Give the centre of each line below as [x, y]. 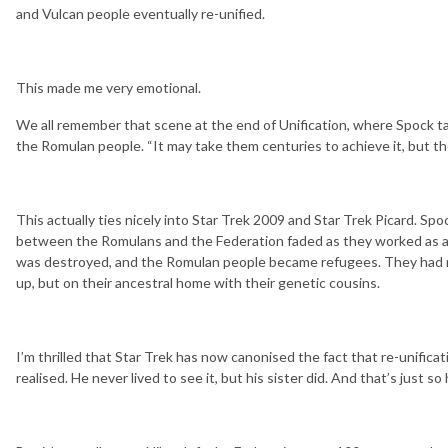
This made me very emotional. [108, 87]
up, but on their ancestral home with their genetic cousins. [198, 282]
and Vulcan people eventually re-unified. [140, 13]
